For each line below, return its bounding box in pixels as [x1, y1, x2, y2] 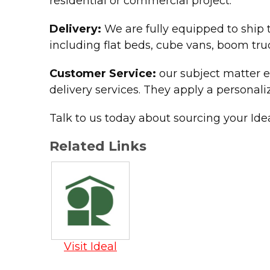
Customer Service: [49, 67, 159, 80]
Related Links [49, 138, 146, 154]
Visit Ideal [64, 240, 117, 253]
